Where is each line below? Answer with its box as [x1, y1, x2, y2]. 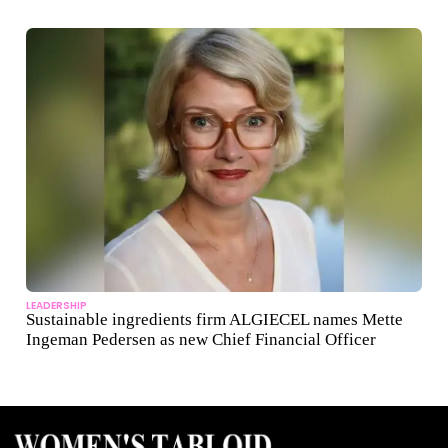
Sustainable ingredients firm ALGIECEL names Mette [26, 310, 403, 330]
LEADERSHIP [26, 298, 87, 314]
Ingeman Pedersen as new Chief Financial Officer [26, 330, 376, 350]
